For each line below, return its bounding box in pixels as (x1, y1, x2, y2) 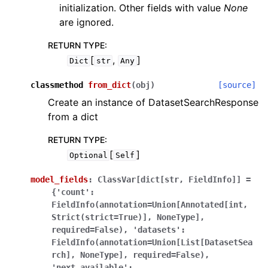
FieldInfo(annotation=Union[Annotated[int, (51, 200, 248, 209)
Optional (69, 151, 108, 160)
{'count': (51, 187, 95, 197)
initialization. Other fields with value (59, 2, 224, 14)
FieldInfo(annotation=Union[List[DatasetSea (51, 237, 252, 247)
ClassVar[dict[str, (98, 175, 184, 184)
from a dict (48, 111, 98, 123)
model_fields (31, 175, 88, 184)
